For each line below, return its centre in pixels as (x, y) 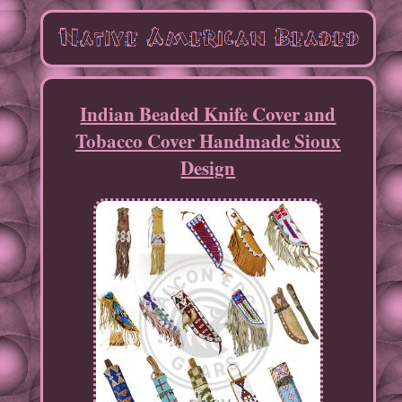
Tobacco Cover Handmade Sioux (208, 141)
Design (208, 168)
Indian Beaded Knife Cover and (208, 114)
